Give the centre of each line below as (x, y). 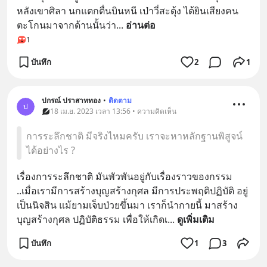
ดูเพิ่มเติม (196, 219)
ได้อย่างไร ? (51, 150)
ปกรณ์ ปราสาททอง (71, 100)
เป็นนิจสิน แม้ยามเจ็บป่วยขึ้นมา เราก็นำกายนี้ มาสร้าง (127, 205)
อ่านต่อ (141, 25)
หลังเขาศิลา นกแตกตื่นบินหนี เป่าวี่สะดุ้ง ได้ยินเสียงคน (128, 11)
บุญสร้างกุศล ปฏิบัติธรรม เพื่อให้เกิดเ (92, 219)
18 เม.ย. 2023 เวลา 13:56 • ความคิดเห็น (113, 111)
